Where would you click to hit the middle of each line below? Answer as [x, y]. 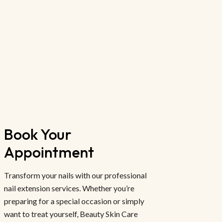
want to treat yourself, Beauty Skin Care [71, 214]
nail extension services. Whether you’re [69, 188]
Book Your [39, 134]
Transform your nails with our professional [75, 175]
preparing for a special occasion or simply [74, 201]
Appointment [49, 152]
